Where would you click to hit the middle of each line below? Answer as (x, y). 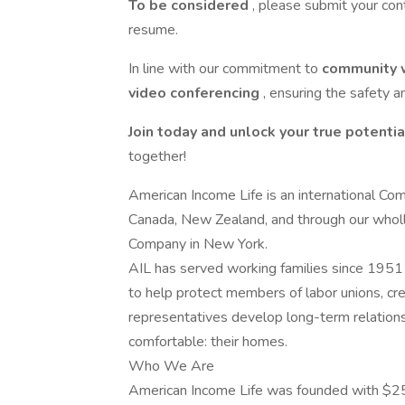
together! (157, 156)
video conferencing (196, 93)
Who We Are (171, 366)
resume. (153, 30)
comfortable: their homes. (208, 342)
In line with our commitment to (225, 69)
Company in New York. (198, 244)
